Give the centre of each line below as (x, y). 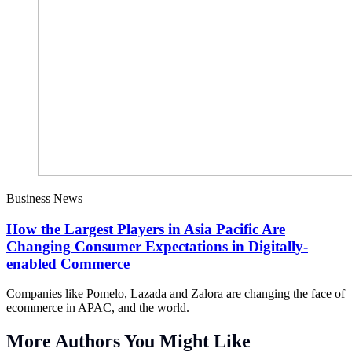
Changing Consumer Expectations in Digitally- (157, 246)
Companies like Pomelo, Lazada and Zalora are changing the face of (176, 294)
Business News (44, 198)
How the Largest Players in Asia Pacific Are (146, 229)
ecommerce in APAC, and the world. (98, 308)
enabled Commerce (68, 263)
